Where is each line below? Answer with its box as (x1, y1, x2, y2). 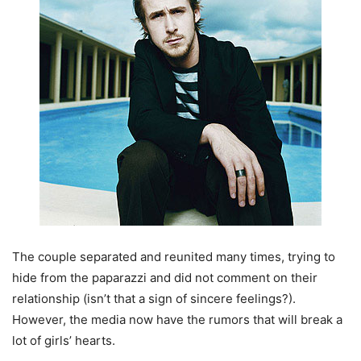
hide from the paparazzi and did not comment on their (12, 270, 317, 285)
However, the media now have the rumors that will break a (12, 312, 342, 327)
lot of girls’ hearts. (12, 333, 115, 348)
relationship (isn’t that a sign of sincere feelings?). (12, 291, 296, 306)
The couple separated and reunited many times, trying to (12, 249, 335, 264)
